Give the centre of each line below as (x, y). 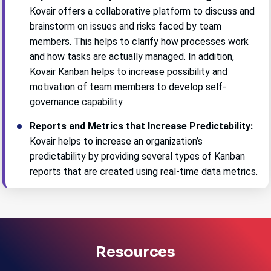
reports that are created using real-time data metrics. (144, 171)
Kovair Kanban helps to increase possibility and (129, 71)
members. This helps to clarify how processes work (139, 41)
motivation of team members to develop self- (128, 87)
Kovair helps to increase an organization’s (116, 141)
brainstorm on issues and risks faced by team (126, 26)
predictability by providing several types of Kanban (138, 156)
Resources (135, 252)
